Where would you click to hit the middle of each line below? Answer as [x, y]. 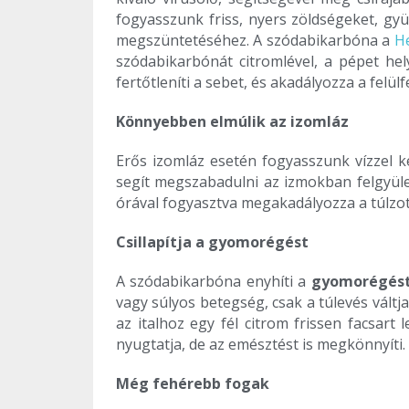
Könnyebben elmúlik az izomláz [232, 122]
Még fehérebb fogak [193, 384]
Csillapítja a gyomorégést [212, 242]
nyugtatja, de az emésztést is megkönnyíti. [261, 345]
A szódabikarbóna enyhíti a [214, 282]
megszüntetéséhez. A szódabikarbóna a [255, 41]
